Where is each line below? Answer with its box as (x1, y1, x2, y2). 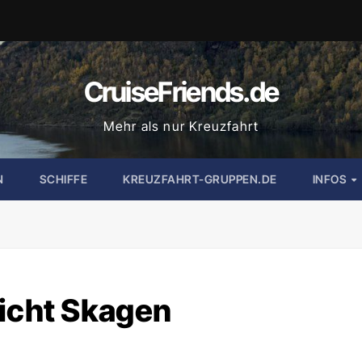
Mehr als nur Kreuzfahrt (103, 118, 259, 134)
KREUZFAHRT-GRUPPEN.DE (123, 172, 277, 186)
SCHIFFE (39, 172, 88, 186)
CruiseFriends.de (83, 75, 279, 108)
